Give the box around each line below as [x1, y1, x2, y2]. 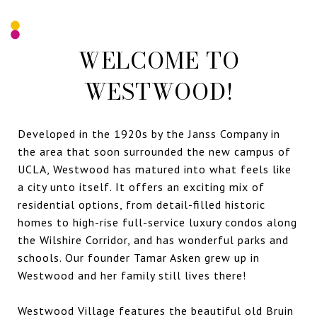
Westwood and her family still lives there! [18, 267, 246, 282]
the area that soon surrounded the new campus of [18, 144, 291, 158]
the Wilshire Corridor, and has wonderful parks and [18, 232, 289, 247]
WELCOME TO [77, 43, 240, 78]
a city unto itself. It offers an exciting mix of [18, 179, 265, 194]
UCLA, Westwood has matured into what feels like [18, 161, 292, 176]
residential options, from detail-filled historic [18, 197, 265, 212]
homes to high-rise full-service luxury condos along [18, 214, 297, 229]
